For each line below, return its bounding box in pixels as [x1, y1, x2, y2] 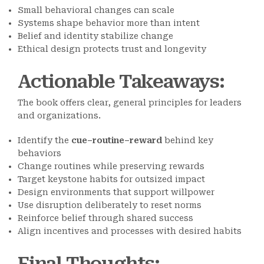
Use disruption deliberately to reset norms [18, 200, 202, 210]
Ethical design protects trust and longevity [18, 44, 206, 54]
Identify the [18, 136, 71, 145]
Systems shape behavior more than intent [18, 18, 200, 28]
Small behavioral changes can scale [18, 5, 174, 15]
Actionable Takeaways [18, 71, 219, 93]
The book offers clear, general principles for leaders [18, 98, 242, 107]
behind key [162, 136, 213, 145]
